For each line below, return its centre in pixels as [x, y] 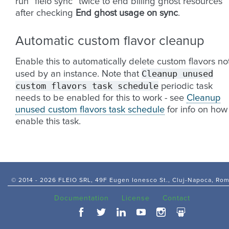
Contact [176, 199]
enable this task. [48, 122]
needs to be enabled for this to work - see [101, 98]
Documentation [81, 199]
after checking [45, 14]
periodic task [186, 87]
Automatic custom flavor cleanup [110, 41]
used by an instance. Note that [78, 74]
